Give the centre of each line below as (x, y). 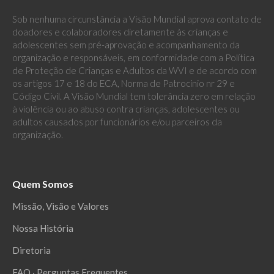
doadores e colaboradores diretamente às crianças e (120, 31)
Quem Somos (43, 183)
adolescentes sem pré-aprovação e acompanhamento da (126, 44)
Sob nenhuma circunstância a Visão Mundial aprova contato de (137, 19)
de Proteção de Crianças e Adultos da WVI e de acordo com (135, 70)
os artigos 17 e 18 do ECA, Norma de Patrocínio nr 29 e (124, 83)
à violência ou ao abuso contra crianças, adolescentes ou (126, 109)
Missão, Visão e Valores (61, 206)
